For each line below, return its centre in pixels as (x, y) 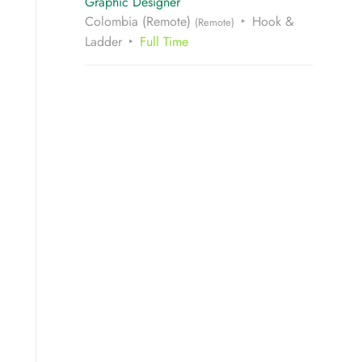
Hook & (273, 22)
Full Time (164, 42)
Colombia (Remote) (139, 22)
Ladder (103, 42)
